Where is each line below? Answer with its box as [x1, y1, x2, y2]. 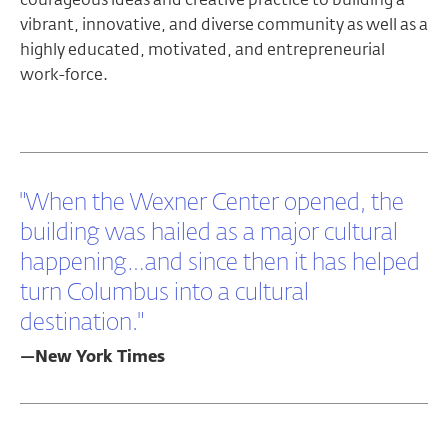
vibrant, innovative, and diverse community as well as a [20, 14, 428, 35]
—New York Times [20, 350, 165, 366]
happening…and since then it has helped [20, 251, 420, 275]
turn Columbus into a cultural [20, 281, 309, 305]
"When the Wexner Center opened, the [20, 191, 404, 215]
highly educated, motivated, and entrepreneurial [20, 39, 385, 60]
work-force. [20, 64, 108, 85]
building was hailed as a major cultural [20, 221, 398, 245]
